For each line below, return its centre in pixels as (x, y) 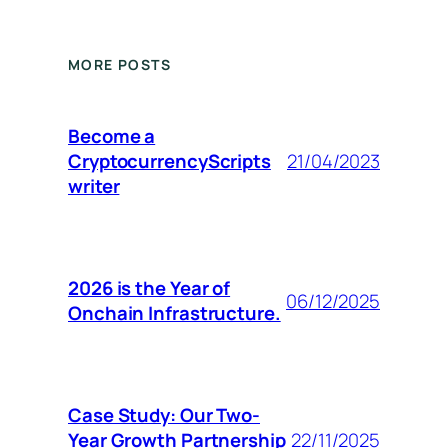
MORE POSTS (119, 65)
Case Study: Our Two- (164, 415)
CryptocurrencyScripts (169, 161)
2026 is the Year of (149, 288)
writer (94, 186)
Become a (112, 136)
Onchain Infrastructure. (174, 313)
